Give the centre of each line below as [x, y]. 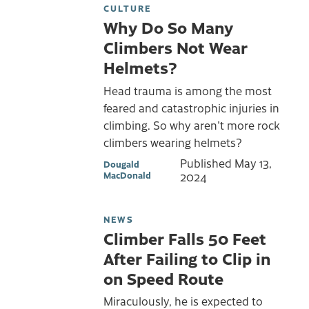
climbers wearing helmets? [173, 142]
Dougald [121, 163]
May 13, [253, 162]
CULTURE [127, 8]
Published [207, 162]
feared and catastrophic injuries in [191, 108]
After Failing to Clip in [187, 258]
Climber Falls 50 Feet [185, 238]
